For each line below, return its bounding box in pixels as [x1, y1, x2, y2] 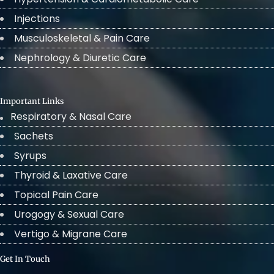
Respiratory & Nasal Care [10, 109, 131, 124]
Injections [14, 11, 60, 26]
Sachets [14, 128, 53, 143]
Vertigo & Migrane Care [14, 226, 127, 241]
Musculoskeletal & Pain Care [14, 31, 150, 45]
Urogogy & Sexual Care [14, 207, 124, 221]
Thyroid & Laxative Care [14, 168, 128, 182]
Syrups [14, 148, 46, 163]
